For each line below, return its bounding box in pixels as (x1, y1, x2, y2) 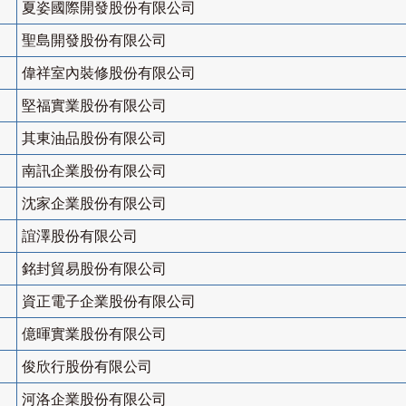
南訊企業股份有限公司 (22, 163, 167, 179)
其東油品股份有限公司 (22, 130, 167, 147)
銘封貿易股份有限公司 (22, 261, 167, 277)
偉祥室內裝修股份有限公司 (22, 65, 196, 82)
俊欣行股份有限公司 (22, 359, 152, 375)
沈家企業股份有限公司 (22, 196, 167, 212)
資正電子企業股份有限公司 (22, 294, 196, 310)
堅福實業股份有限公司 (22, 98, 167, 114)
